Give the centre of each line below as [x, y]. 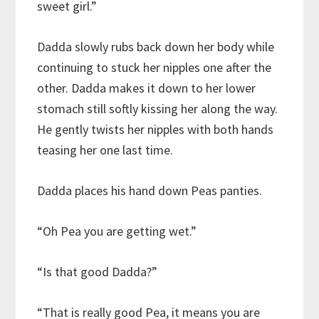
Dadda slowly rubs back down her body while [156, 47]
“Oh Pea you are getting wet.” [117, 231]
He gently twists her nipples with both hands [156, 130]
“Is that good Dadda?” [98, 272]
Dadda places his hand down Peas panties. [150, 191]
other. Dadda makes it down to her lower [147, 88]
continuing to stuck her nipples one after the [155, 68]
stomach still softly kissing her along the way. [158, 109]
